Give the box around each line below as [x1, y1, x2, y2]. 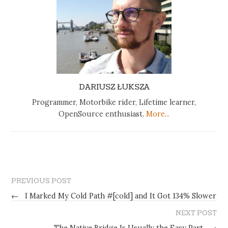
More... [146, 109, 169, 119]
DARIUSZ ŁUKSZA [78, 81, 150, 92]
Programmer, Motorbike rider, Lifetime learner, [32, 98, 196, 107]
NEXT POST [175, 209, 217, 218]
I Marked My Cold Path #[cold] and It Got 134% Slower [23, 191, 217, 201]
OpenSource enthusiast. [59, 109, 146, 119]
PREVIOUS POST [11, 177, 72, 186]
